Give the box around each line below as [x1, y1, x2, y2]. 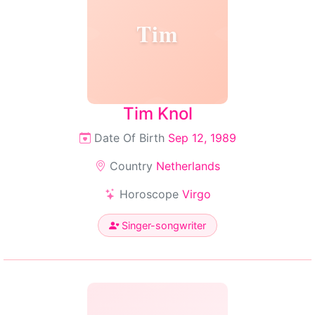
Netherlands [156, 159, 220, 173]
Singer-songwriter [119, 219, 206, 231]
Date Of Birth [90, 131, 168, 145]
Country [106, 159, 156, 173]
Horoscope [115, 187, 182, 201]
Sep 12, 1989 [167, 131, 236, 145]
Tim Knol [122, 103, 193, 124]
